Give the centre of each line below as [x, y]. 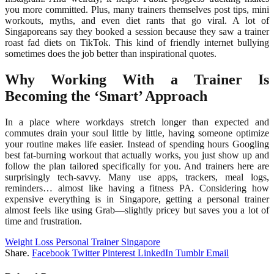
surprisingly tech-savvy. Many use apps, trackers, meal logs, [137, 177]
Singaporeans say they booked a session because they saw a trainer [137, 32]
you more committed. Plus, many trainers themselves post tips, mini [137, 10]
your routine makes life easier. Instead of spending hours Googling [137, 144]
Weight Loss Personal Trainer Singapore [83, 242]
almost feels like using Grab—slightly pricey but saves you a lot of [137, 210]
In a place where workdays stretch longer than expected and [137, 122]
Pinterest [119, 253]
